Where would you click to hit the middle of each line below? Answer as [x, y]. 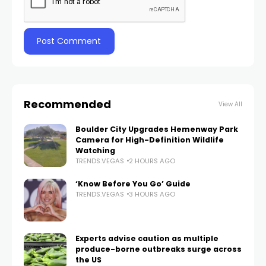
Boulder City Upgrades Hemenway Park [157, 129]
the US [88, 259]
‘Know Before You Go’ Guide [133, 183]
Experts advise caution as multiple [147, 238]
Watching [95, 150]
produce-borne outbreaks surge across [159, 249]
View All [230, 104]
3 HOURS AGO [152, 194]
